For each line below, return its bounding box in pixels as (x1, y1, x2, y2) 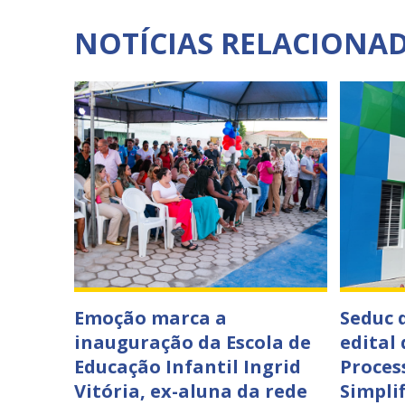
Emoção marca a (74, 306, 227, 330)
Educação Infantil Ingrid (74, 354, 301, 379)
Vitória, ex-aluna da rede (74, 379, 307, 403)
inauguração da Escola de (74, 330, 311, 354)
